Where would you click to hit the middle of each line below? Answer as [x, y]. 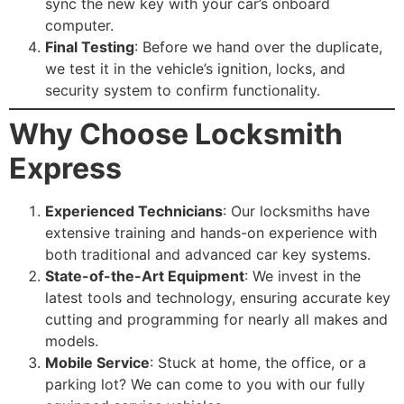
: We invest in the [303, 276]
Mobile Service [97, 363]
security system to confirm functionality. [183, 91]
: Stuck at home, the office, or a [258, 363]
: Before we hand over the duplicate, [258, 47]
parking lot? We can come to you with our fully [205, 385]
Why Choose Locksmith [176, 134]
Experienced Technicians [134, 211]
